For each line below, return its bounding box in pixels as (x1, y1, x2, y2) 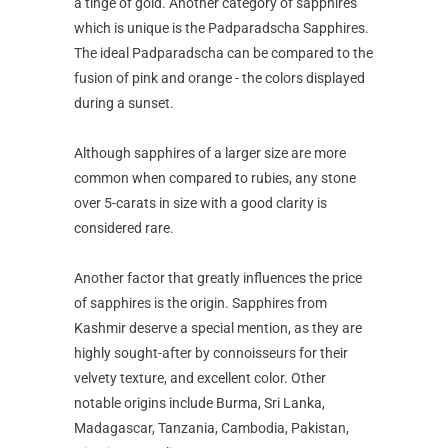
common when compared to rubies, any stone (74, 169, 356, 186)
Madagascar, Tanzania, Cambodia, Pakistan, (74, 419, 349, 436)
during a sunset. (74, 94, 174, 111)
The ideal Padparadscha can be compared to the (74, 44, 373, 61)
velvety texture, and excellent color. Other (74, 369, 326, 386)
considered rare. (74, 219, 174, 236)
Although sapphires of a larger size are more (74, 144, 346, 161)
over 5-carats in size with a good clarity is (74, 194, 327, 211)
